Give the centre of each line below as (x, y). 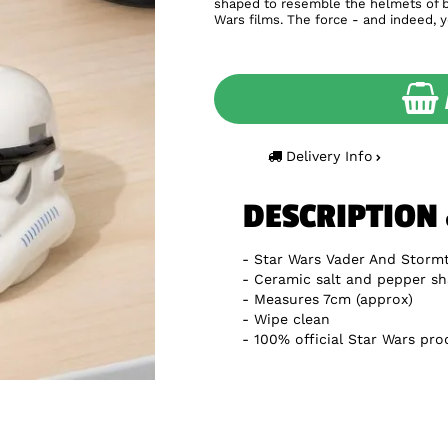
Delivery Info (330, 155)
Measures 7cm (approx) (333, 298)
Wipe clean (292, 318)
